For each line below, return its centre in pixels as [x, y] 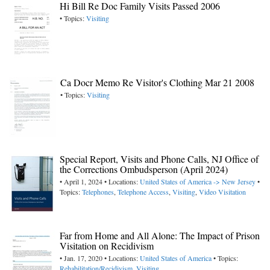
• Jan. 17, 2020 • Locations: [100, 258]
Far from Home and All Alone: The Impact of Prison [160, 236]
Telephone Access [143, 192]
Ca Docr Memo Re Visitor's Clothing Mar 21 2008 [157, 83]
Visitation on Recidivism [107, 246]
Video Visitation [222, 192]
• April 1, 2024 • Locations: [100, 182]
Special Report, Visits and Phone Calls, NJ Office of [159, 159]
